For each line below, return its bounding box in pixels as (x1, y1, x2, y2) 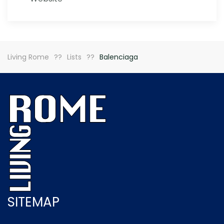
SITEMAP (7, 193, 59, 211)
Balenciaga (99, 52, 138, 62)
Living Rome (7, 52, 49, 62)
